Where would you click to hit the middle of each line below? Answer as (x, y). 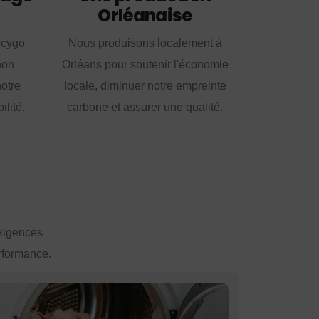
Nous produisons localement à (145, 43)
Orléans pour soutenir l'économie (145, 65)
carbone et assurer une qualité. (145, 108)
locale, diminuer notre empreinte (145, 86)
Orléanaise (145, 16)
